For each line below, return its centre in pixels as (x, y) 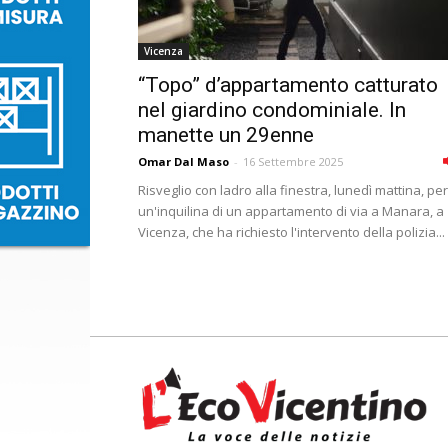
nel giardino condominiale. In (272, 110)
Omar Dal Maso (183, 161)
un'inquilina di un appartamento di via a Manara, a (291, 211)
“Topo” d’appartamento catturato (288, 85)
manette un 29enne (226, 135)
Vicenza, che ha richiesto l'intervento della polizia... (291, 232)
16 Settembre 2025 (293, 161)
